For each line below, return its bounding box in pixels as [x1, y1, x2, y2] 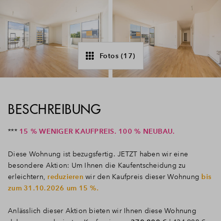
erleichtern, [8, 172, 48, 181]
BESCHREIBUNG [8, 101, 101, 117]
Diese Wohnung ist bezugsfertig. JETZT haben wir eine [8, 149, 188, 158]
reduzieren [47, 172, 85, 181]
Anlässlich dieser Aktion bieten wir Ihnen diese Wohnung [8, 206, 196, 215]
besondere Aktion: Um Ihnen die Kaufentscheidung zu [8, 161, 186, 170]
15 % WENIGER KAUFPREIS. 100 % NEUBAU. [19, 127, 175, 136]
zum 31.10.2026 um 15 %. [8, 184, 99, 192]
